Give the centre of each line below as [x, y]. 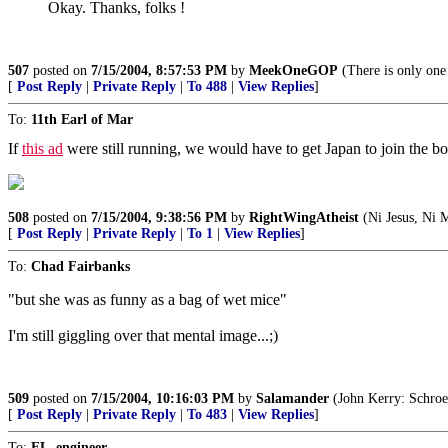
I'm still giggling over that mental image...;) [143, 335]
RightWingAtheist [304, 217]
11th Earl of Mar [82, 119]
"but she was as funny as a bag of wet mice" [147, 299]
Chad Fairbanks [80, 266]
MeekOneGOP [293, 70]
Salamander [292, 398]
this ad [42, 148]
